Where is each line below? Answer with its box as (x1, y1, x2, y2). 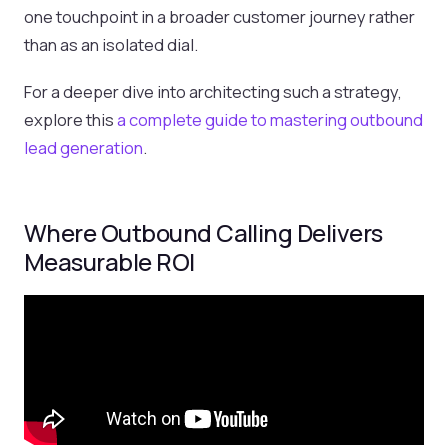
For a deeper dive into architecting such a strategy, (24, 80, 402, 104)
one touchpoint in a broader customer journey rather (24, 5, 415, 29)
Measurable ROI (24, 244, 195, 278)
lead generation (24, 136, 143, 160)
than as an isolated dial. (24, 33, 198, 57)
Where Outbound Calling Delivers (24, 215, 383, 249)
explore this (24, 108, 117, 132)
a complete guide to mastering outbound (117, 108, 423, 132)
